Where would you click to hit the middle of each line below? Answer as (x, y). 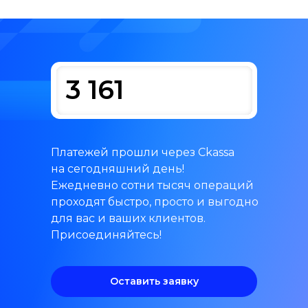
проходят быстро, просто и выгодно (155, 201)
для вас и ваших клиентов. (128, 218)
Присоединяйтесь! (106, 234)
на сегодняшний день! (118, 168)
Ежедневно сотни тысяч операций (152, 185)
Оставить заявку (154, 281)
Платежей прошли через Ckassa (143, 152)
